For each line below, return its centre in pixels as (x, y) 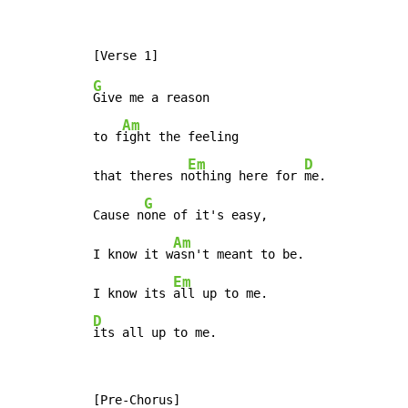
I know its (133, 294)
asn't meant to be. (239, 255)
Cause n (118, 215)
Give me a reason (151, 98)
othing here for (246, 176)
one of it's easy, (206, 215)
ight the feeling (180, 137)
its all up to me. (155, 333)
